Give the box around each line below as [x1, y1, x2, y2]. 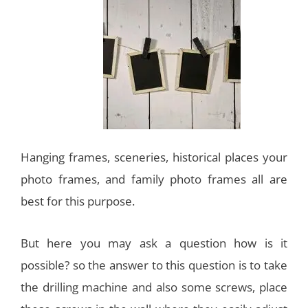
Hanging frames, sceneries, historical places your [21, 149, 287, 166]
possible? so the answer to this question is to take [21, 257, 287, 274]
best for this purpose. [21, 193, 135, 210]
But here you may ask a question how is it [21, 235, 287, 252]
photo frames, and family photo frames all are [21, 171, 287, 188]
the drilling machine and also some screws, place [21, 279, 287, 296]
